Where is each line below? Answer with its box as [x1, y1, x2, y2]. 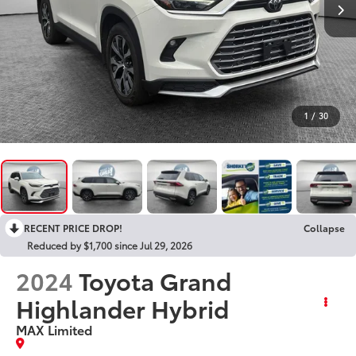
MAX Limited [16, 319, 93, 339]
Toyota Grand [79, 262, 232, 297]
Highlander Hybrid [16, 290, 230, 325]
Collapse [304, 220, 345, 234]
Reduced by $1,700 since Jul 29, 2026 [27, 238, 192, 252]
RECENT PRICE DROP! [24, 220, 122, 234]
